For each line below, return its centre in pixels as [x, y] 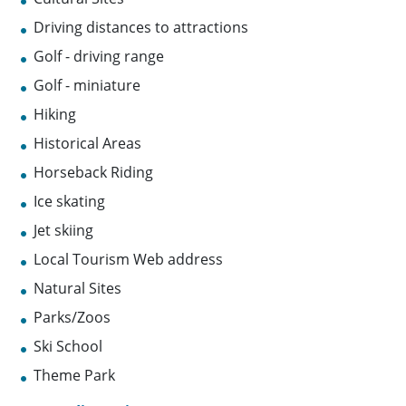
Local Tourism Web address [129, 260]
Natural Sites [78, 289]
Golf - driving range [99, 57]
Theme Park [75, 376]
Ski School [68, 347]
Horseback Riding [94, 173]
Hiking [55, 115]
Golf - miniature [87, 86]
